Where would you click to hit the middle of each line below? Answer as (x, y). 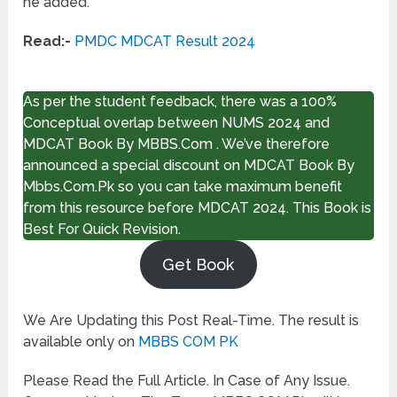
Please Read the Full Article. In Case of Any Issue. (187, 380)
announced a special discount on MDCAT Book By (189, 165)
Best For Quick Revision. (102, 229)
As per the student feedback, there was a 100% (180, 101)
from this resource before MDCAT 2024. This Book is (198, 207)
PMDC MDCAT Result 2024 (165, 41)
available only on (81, 341)
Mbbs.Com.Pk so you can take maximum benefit (183, 186)
